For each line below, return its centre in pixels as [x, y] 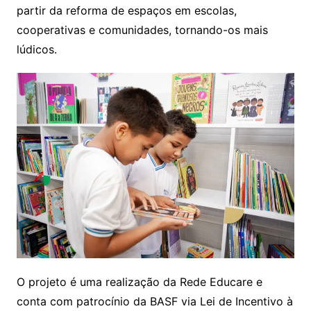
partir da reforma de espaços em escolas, [126, 10]
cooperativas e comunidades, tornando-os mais [142, 30]
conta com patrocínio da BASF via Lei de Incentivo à [154, 301]
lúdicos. [36, 49]
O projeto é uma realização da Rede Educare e [139, 281]
